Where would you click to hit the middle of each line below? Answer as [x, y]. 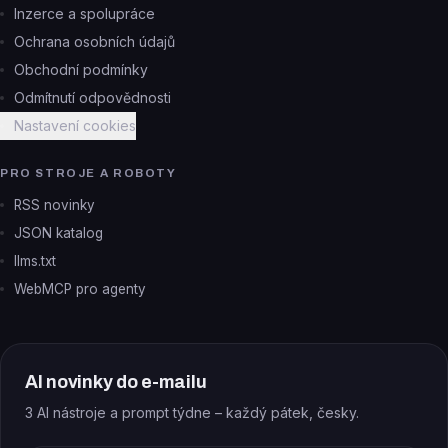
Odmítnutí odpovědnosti [92, 97]
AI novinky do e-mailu [116, 382]
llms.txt [35, 261]
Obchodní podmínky [81, 69]
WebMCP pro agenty [80, 289]
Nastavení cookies [75, 125]
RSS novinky [54, 205]
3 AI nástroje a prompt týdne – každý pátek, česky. [192, 412]
